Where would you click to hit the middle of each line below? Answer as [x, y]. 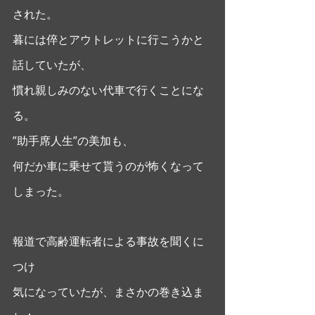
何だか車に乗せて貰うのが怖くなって [108, 166]
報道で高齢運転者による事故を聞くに [108, 241]
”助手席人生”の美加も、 [73, 140]
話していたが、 [52, 64]
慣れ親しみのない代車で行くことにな [108, 90]
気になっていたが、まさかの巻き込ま [108, 291]
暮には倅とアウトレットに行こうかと [108, 39]
